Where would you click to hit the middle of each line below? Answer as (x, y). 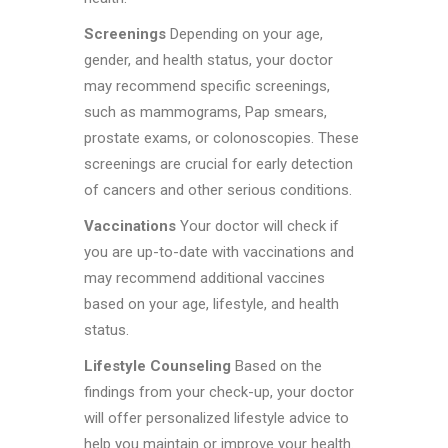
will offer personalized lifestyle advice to (216, 418)
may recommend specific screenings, (207, 86)
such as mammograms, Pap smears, (205, 112)
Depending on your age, (244, 34)
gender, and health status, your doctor (208, 60)
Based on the (276, 366)
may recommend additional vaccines (204, 278)
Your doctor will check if (257, 226)
